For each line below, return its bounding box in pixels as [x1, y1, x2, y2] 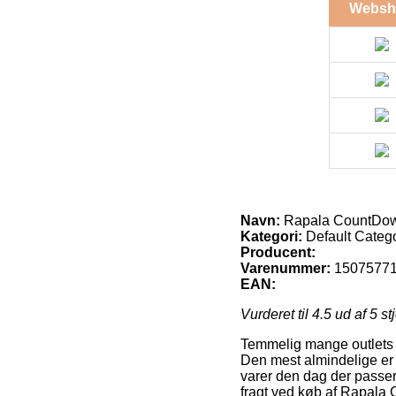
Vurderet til [240, 306, 312, 322]
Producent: [240, 244, 316, 260]
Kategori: [240, 228, 302, 244]
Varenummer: [240, 260, 331, 276]
